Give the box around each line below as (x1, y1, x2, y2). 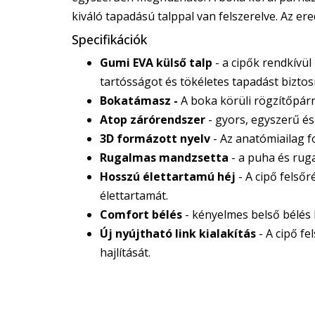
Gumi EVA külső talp (100, 55, 212, 70)
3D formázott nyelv (100, 131, 210, 146)
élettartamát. (100, 188, 168, 203)
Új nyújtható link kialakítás (100, 226, 256, 241)
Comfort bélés (100, 207, 182, 222)
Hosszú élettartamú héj (100, 169, 236, 184)
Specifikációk (72, 31, 147, 48)
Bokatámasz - (100, 93, 178, 108)
